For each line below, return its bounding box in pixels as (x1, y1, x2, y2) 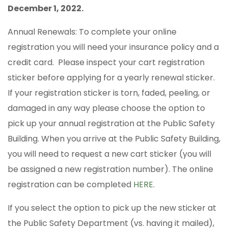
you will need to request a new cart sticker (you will (8, 148, 211, 160)
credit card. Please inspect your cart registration (8, 56, 205, 69)
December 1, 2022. (8, 3, 83, 15)
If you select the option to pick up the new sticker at (8, 202, 216, 214)
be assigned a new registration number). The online (8, 163, 213, 176)
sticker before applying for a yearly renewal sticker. (8, 72, 217, 84)
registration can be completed (8, 179, 133, 191)
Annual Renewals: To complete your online (8, 26, 177, 38)
